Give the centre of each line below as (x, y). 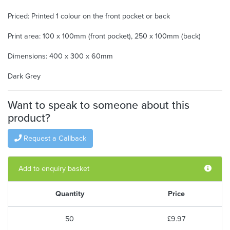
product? (29, 118)
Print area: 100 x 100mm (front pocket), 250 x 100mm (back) (104, 36)
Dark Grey (24, 76)
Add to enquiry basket (54, 168)
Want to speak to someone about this (99, 105)
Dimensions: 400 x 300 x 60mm (60, 56)
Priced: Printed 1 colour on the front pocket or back (89, 16)
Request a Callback (54, 138)
